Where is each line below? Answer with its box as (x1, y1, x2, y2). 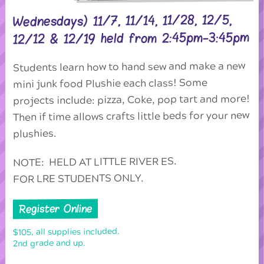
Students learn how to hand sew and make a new (13, 61, 246, 74)
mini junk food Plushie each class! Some (13, 78, 208, 90)
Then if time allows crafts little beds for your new (13, 110, 250, 123)
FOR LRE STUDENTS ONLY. (13, 173, 144, 184)
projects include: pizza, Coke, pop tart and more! (13, 94, 250, 107)
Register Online (19, 202, 93, 217)
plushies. (13, 128, 57, 140)
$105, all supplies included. (13, 227, 120, 237)
